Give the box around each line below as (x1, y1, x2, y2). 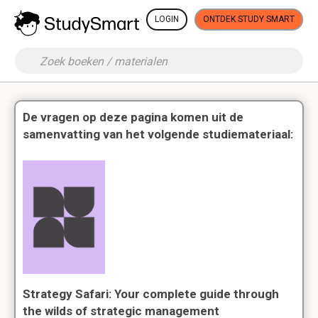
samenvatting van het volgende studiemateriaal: (23, 127, 293, 141)
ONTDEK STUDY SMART (203, 14, 295, 24)
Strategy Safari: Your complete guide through (23, 287, 279, 301)
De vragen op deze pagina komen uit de (23, 110, 243, 124)
